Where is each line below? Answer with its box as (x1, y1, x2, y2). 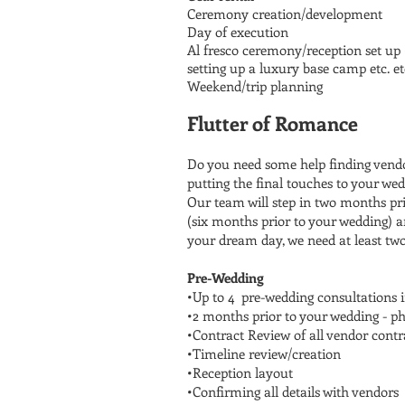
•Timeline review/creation (187, 344, 341, 363)
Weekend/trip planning (187, 77, 323, 95)
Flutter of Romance (187, 109, 358, 137)
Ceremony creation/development (187, 5, 382, 23)
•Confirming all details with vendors (187, 382, 399, 400)
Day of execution (187, 23, 288, 41)
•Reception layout (187, 363, 293, 381)
